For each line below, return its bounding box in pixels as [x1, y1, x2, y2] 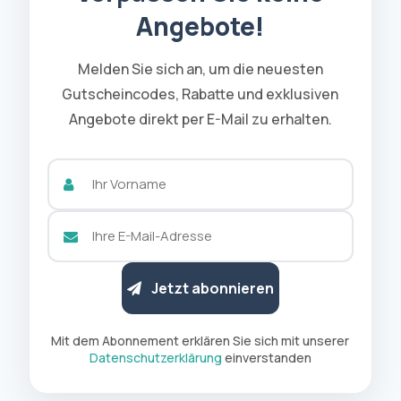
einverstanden [221, 348, 311, 366]
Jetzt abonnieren [150, 277, 274, 298]
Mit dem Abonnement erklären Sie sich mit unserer [51, 331, 350, 349]
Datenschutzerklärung [89, 348, 222, 366]
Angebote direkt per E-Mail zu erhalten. [68, 108, 332, 129]
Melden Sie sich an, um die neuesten [77, 58, 323, 79]
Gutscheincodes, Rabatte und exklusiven [62, 83, 339, 104]
